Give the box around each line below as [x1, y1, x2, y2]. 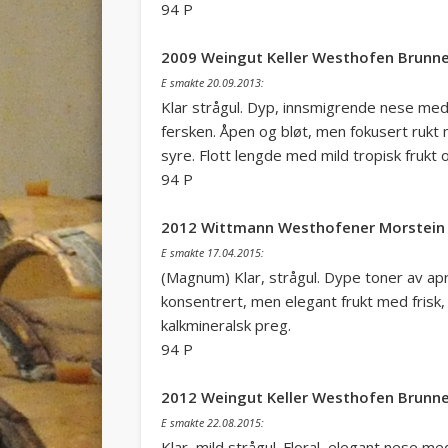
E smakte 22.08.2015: [160, 415, 264, 430]
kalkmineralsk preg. [160, 314, 291, 335]
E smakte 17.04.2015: [160, 245, 264, 260]
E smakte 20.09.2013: [160, 75, 264, 90]
